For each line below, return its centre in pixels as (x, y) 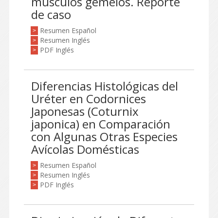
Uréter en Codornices (89, 99)
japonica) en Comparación (101, 124)
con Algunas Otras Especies (104, 136)
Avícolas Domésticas (85, 149)
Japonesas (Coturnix (85, 111)
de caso (51, 14)
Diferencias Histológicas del (105, 86)
